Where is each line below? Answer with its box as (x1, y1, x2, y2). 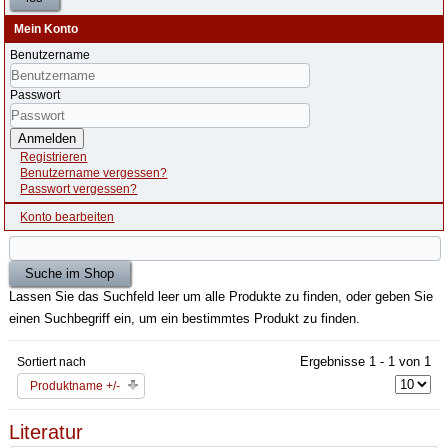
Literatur (9, 421, 84, 443)
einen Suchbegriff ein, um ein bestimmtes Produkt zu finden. (9, 311, 361, 326)
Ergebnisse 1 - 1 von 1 (299, 354, 431, 369)
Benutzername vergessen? (20, 166, 168, 180)
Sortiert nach (17, 355, 87, 369)
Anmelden (18, 131, 77, 146)
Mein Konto (14, 22, 79, 36)
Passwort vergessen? (20, 182, 138, 196)
